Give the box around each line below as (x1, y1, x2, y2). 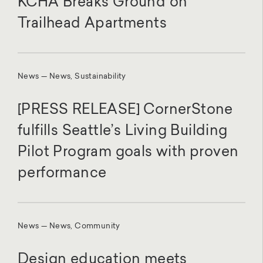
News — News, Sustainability (18, 73, 126, 81)
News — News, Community (18, 222, 120, 231)
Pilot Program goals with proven (18, 146, 239, 160)
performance (18, 167, 107, 181)
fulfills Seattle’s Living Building (18, 124, 228, 139)
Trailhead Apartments (18, 17, 167, 32)
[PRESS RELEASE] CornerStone (18, 103, 233, 118)
